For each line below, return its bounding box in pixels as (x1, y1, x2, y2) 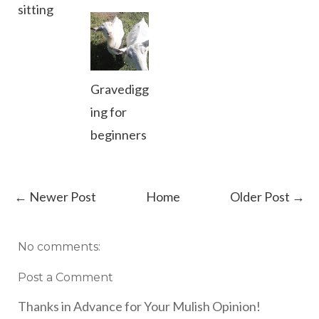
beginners (90, 126, 147, 142)
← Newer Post (14, 188, 96, 204)
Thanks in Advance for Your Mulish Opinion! (18, 298, 261, 314)
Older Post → (230, 188, 305, 204)
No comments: (18, 239, 100, 253)
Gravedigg (90, 80, 149, 97)
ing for (90, 103, 127, 120)
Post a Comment (18, 270, 113, 284)
